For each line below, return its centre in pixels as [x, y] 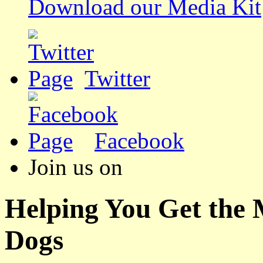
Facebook [139, 140]
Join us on [75, 167]
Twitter [117, 78]
